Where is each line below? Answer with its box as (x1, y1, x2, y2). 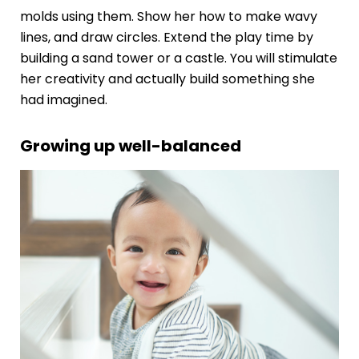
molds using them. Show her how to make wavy (19, 6, 317, 26)
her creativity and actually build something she (19, 69, 315, 88)
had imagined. (19, 90, 107, 109)
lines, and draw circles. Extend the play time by (19, 27, 313, 46)
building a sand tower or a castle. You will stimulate (19, 48, 337, 67)
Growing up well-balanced (19, 134, 241, 157)
